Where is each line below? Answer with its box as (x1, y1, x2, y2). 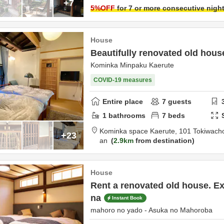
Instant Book (112, 195, 142, 201)
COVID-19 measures (93, 76, 152, 83)
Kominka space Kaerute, (129, 127, 179, 135)
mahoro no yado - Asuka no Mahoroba (90, 206, 212, 214)
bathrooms (106, 111, 145, 119)
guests (166, 97, 192, 105)
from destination (133, 136, 192, 144)
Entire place (102, 97, 143, 105)
